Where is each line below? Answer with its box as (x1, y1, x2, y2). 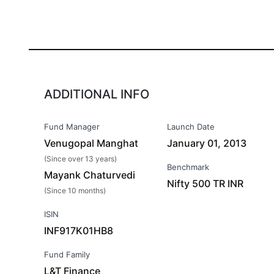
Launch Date (167, 122, 215, 131)
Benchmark (167, 162, 210, 172)
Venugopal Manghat (44, 137, 138, 149)
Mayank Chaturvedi (44, 169, 135, 181)
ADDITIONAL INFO (44, 87, 149, 102)
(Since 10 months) (44, 186, 106, 195)
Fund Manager (44, 122, 100, 131)
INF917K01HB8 (44, 224, 113, 237)
